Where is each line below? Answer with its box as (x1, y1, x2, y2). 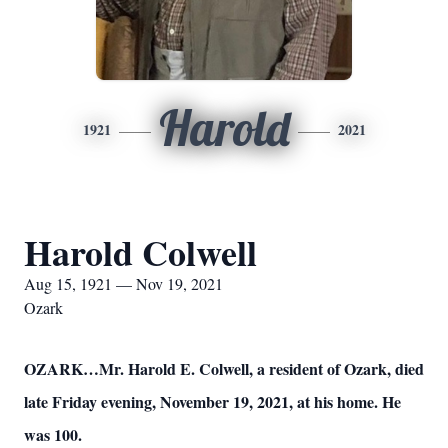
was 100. (24, 423, 82, 446)
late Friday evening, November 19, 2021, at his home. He (24, 390, 401, 413)
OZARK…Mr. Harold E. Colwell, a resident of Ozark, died (24, 357, 424, 380)
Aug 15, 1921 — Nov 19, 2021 (24, 273, 223, 294)
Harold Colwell (24, 226, 257, 278)
